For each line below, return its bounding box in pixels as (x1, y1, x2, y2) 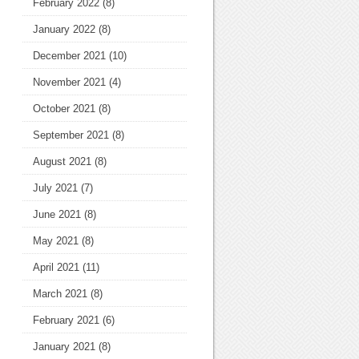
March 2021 (33, 288, 87, 300)
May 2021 (33, 235, 79, 247)
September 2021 (33, 129, 109, 141)
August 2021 (33, 155, 91, 167)
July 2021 (33, 182, 78, 194)
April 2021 (33, 261, 79, 273)
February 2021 (33, 314, 99, 326)
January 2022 (33, 23, 95, 35)
